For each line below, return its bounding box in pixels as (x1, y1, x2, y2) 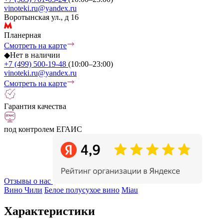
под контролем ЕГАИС (4, 124, 82, 133)
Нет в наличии (10, 50, 60, 59)
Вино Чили (4, 185, 42, 194)
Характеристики (4, 204, 95, 218)
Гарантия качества (4, 102, 66, 111)
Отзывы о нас (4, 176, 51, 185)
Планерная (4, 30, 41, 39)
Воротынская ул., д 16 (4, 12, 79, 21)
